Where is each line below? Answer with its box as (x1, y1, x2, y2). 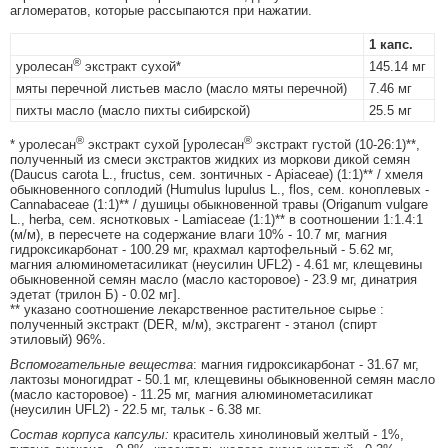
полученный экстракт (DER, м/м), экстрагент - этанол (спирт (10, 316, 377, 332)
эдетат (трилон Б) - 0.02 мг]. (10, 286, 181, 302)
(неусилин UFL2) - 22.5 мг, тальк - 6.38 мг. (10, 401, 262, 417)
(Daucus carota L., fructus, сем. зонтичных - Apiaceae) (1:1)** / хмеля (10, 166, 423, 182)
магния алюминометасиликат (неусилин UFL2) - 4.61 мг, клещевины (10, 256, 422, 272)
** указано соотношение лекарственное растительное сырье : (10, 301, 384, 317)
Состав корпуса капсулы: (10, 426, 173, 442)
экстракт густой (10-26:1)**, (252, 136, 420, 152)
